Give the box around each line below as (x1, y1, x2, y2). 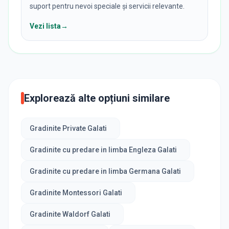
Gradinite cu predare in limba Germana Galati (30, 167, 181, 175)
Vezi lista (30, 21, 61, 30)
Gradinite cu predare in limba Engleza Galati (30, 145, 177, 154)
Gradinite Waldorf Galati (30, 210, 110, 218)
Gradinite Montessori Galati (30, 188, 122, 197)
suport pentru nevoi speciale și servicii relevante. (30, 2, 185, 10)
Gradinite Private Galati (30, 124, 107, 132)
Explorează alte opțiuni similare (24, 91, 170, 104)
